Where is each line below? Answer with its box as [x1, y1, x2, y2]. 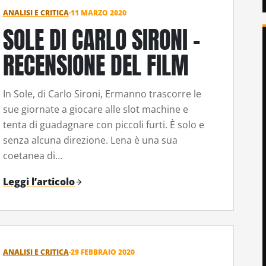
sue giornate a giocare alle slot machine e [2, 102, 188, 116]
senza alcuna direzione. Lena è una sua [2, 133, 178, 147]
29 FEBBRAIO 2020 [70, 247, 135, 258]
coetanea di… [2, 148, 62, 162]
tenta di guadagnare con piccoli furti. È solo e [2, 118, 204, 131]
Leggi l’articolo [2, 175, 75, 189]
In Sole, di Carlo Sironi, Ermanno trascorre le [2, 87, 201, 100]
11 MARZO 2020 [70, 8, 126, 18]
